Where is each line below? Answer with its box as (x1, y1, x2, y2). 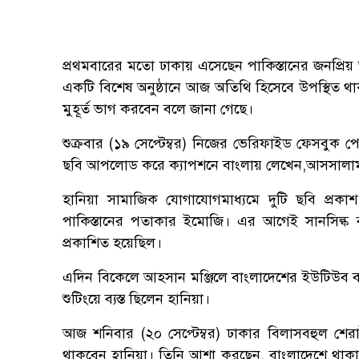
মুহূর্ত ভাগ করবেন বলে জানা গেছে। (63, 100, 253, 119)
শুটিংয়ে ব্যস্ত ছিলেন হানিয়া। (63, 290, 210, 309)
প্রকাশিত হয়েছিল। (63, 234, 162, 252)
